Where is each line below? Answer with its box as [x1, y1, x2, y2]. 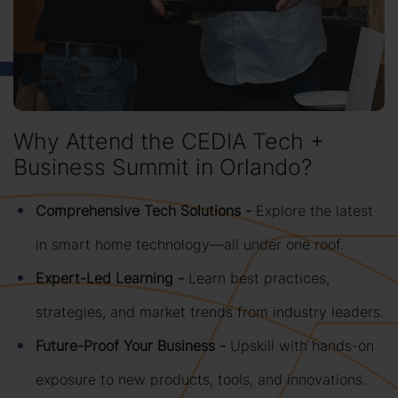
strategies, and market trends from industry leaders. [36, 302, 384, 322]
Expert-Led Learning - [36, 268, 188, 289]
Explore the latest [256, 201, 373, 221]
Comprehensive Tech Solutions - [36, 201, 256, 221]
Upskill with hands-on [230, 336, 374, 356]
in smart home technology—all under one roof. [36, 235, 344, 255]
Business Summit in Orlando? [13, 152, 312, 183]
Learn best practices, [188, 268, 330, 289]
